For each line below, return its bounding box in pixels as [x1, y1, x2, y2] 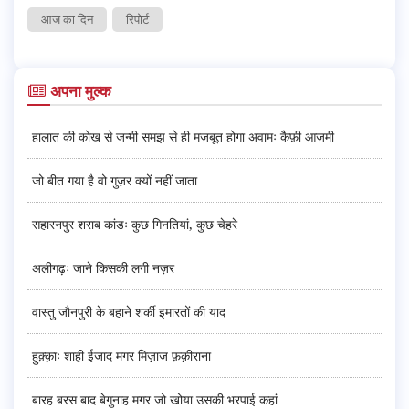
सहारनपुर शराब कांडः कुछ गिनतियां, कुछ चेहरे [32, 215, 237, 233]
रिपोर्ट [126, 10, 149, 27]
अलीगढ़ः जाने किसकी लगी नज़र [32, 258, 174, 277]
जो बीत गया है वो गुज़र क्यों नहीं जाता [32, 171, 197, 189]
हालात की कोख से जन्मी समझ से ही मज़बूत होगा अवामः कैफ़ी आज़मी [32, 127, 334, 145]
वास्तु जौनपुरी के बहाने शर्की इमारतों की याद [32, 302, 225, 320]
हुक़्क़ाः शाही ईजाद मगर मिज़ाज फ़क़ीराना [32, 346, 211, 364]
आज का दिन [41, 10, 93, 27]
